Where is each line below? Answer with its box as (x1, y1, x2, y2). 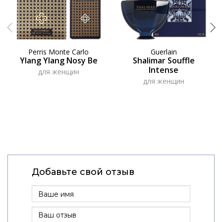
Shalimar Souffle (132, 55, 195, 66)
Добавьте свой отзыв (31, 166, 134, 178)
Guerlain (150, 47, 177, 56)
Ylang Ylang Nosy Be (19, 55, 98, 66)
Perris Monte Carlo (28, 47, 89, 56)
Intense (149, 64, 178, 75)
